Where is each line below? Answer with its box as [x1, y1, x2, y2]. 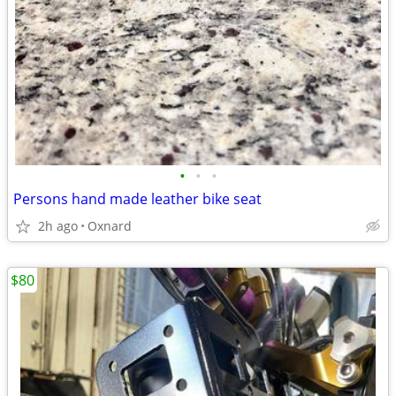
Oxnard [88, 217, 132, 234]
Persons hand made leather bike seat [13, 189, 262, 209]
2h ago [38, 217, 78, 234]
